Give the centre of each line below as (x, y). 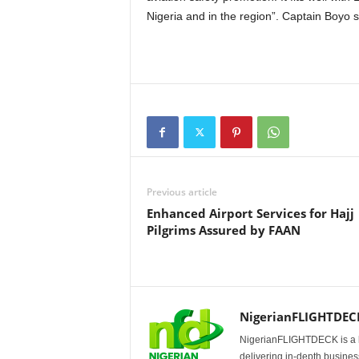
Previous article (182, 192)
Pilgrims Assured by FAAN (223, 230)
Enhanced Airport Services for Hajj (250, 213)
